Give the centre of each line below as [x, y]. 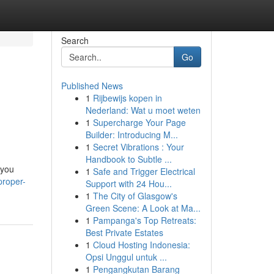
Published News [92, 86]
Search [75, 40]
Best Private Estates [124, 232]
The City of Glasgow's [135, 196]
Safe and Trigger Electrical [144, 171]
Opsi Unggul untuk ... [126, 257]
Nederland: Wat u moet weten [143, 110]
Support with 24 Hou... [128, 183]
